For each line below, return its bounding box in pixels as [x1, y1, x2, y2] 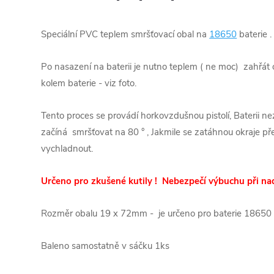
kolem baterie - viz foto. [41, 76, 137, 89]
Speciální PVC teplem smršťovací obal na [41, 28, 210, 40]
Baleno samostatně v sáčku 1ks [41, 239, 170, 252]
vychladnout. [41, 142, 94, 155]
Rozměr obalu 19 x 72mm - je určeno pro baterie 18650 [41, 207, 272, 220]
